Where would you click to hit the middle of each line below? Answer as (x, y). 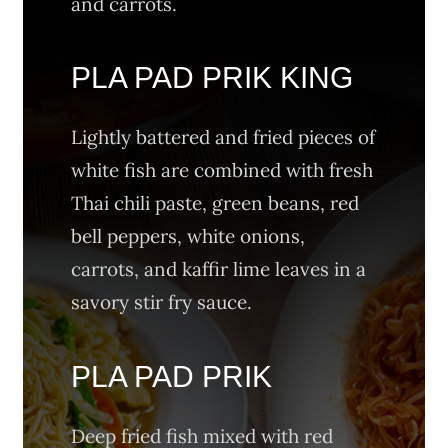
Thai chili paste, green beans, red (215, 203)
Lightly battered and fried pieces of (223, 137)
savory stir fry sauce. (162, 302)
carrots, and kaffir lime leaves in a (219, 269)
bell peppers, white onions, (188, 236)
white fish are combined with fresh (222, 170)
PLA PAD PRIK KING (212, 76)
